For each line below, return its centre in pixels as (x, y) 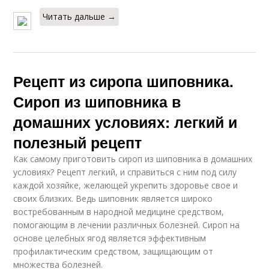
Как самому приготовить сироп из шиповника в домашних (133, 159)
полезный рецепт (78, 142)
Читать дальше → (80, 17)
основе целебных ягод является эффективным (110, 238)
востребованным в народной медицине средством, (119, 212)
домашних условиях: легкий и (125, 122)
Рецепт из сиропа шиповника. (124, 81)
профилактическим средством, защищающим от (113, 251)
